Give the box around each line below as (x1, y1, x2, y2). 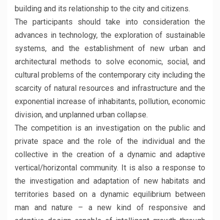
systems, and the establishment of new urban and (15, 44, 205, 53)
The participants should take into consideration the (15, 17, 205, 27)
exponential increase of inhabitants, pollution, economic (15, 97, 205, 106)
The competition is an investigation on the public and (15, 123, 205, 133)
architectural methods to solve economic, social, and (15, 57, 205, 66)
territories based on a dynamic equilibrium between (15, 190, 205, 199)
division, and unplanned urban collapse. (15, 110, 148, 119)
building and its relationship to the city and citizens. (15, 4, 190, 13)
